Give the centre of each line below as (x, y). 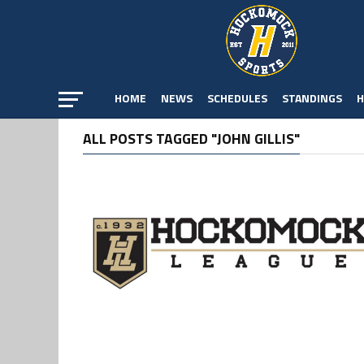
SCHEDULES (237, 98)
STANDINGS (312, 98)
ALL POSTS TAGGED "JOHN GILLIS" (191, 139)
